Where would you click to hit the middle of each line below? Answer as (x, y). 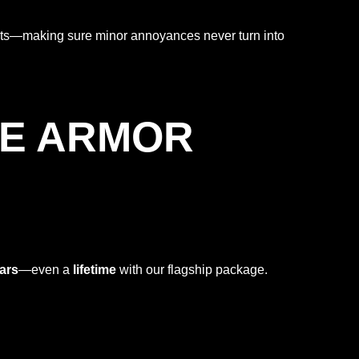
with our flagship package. (192, 269)
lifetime (95, 269)
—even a (46, 269)
